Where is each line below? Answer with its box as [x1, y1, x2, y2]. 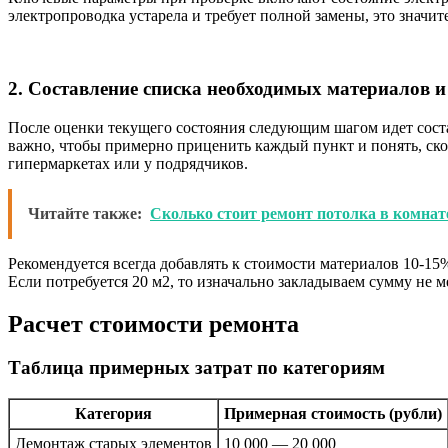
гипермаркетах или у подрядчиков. [8, 154, 248, 172]
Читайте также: [28, 204, 142, 222]
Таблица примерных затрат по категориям [8, 357, 385, 379]
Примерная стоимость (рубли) [224, 405, 442, 423]
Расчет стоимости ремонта [8, 310, 299, 337]
